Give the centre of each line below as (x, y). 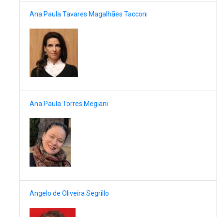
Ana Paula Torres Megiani (69, 104)
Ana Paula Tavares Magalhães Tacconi (89, 14)
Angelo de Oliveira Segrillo (69, 194)
